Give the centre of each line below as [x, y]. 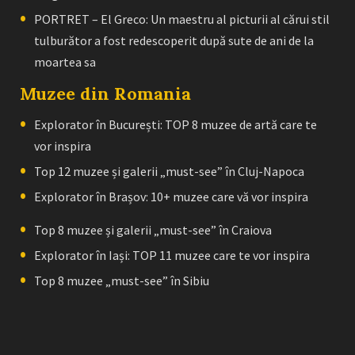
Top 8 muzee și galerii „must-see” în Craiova [153, 229]
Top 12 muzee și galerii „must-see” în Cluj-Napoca [169, 171]
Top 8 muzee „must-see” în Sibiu [122, 280]
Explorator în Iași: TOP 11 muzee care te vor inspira [172, 255]
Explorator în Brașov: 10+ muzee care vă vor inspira [171, 196]
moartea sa [65, 61]
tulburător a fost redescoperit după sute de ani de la [174, 40]
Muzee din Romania [105, 93]
